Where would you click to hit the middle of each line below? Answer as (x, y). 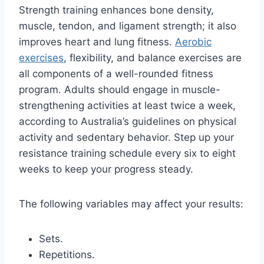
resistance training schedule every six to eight (127, 153)
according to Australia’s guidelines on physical (128, 121)
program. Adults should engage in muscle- (120, 89)
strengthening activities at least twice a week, (127, 105)
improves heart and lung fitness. (97, 42)
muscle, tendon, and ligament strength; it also (128, 26)
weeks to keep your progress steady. (106, 169)
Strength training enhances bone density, (116, 10)
